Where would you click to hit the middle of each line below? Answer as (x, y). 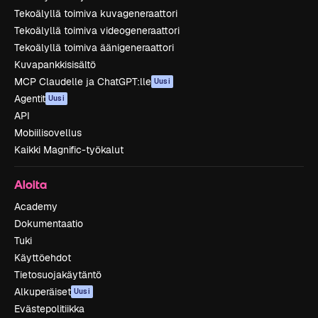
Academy (36, 206)
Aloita (31, 184)
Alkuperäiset (43, 291)
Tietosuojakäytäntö (58, 274)
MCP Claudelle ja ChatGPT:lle (83, 81)
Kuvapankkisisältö (55, 64)
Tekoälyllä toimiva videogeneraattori (97, 30)
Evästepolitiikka (49, 308)
